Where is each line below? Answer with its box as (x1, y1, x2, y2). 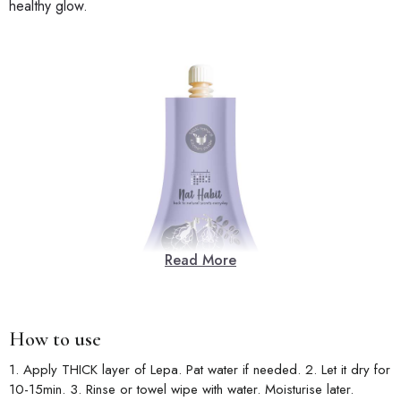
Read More (165, 250, 236, 271)
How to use (9, 328, 101, 352)
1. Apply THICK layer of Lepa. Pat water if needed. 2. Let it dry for (9, 360, 390, 380)
